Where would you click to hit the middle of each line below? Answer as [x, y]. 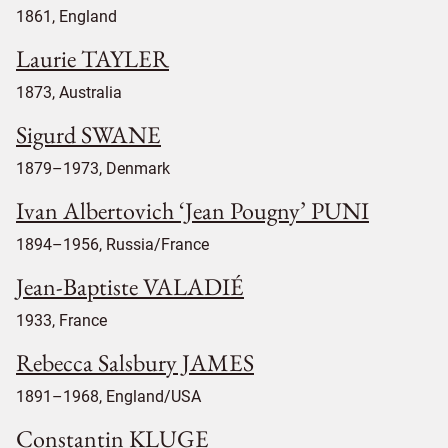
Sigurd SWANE [88, 135]
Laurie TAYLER [92, 59]
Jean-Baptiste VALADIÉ [130, 287]
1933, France [61, 321]
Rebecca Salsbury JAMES [135, 363]
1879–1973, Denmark [93, 169]
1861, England [66, 17]
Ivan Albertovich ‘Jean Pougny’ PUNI [192, 211]
